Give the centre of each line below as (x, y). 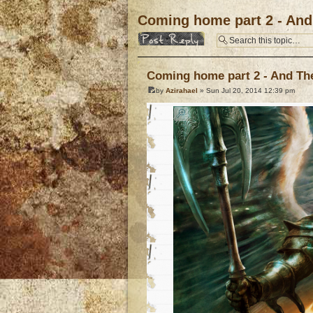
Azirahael (182, 91)
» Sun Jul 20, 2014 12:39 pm (246, 91)
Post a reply (159, 36)
